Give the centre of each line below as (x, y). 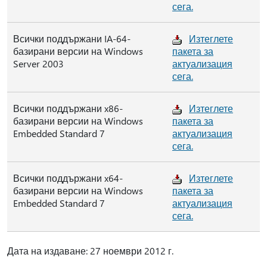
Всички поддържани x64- (68, 178)
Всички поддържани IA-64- (72, 38)
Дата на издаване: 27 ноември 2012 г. (90, 251)
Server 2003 (38, 63)
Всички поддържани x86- (68, 108)
